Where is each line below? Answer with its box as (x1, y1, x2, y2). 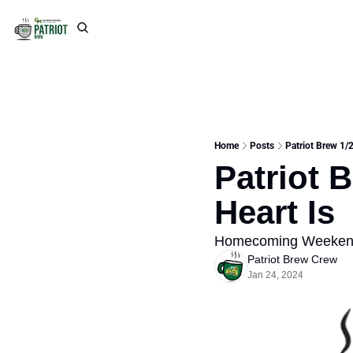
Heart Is (214, 194, 335, 231)
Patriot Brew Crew (247, 253, 337, 266)
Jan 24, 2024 (247, 269, 303, 281)
